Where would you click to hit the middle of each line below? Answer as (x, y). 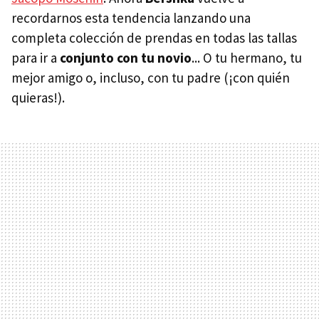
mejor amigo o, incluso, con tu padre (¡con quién (151, 78)
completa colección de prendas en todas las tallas (154, 38)
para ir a (36, 58)
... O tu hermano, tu (247, 58)
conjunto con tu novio (126, 58)
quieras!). (38, 98)
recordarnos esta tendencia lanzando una (131, 18)
